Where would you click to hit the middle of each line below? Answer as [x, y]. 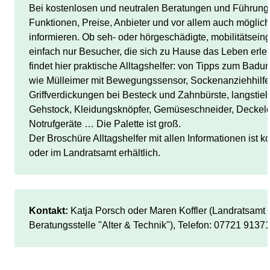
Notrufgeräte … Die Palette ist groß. [105, 124]
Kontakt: [49, 211]
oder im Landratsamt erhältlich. [95, 153]
